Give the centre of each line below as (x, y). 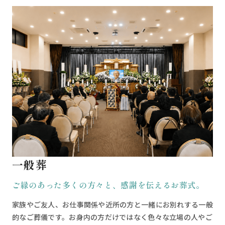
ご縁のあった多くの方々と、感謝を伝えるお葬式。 (108, 185)
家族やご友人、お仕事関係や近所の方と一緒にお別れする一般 (113, 205)
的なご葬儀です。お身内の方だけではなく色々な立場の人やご (112, 217)
